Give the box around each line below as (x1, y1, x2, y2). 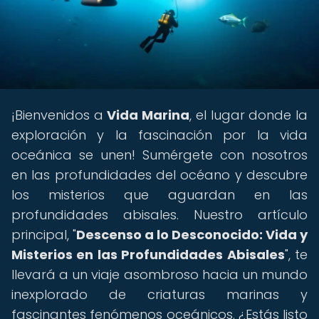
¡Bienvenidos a (11, 106, 108, 124)
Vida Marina (107, 106, 190, 124)
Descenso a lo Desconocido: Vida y (76, 226, 308, 244)
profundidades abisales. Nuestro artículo (11, 206, 308, 224)
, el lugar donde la (189, 106, 308, 124)
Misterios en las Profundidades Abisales (11, 246, 285, 263)
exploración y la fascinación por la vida (11, 126, 308, 144)
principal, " (11, 226, 76, 244)
